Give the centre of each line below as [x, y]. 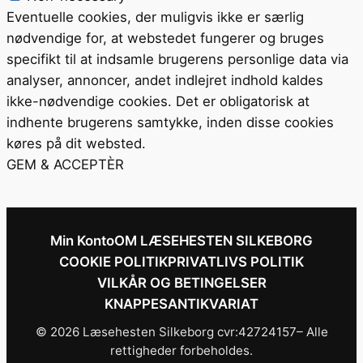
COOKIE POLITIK [113, 261]
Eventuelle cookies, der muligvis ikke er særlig [155, 17]
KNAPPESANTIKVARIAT [181, 303]
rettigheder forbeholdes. [181, 350]
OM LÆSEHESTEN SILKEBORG [214, 240]
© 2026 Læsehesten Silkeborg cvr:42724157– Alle [181, 331]
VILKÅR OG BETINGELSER [181, 282]
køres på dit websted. [76, 143]
